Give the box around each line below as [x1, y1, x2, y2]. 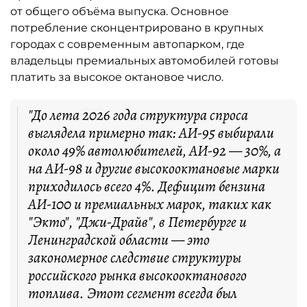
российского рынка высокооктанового [28, 265, 247, 286]
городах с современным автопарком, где [10, 38, 245, 51]
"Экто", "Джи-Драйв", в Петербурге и [28, 212, 247, 232]
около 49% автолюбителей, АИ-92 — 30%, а [28, 140, 281, 161]
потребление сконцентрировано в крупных [10, 21, 263, 34]
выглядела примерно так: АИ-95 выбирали [28, 123, 274, 143]
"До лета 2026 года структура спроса [28, 105, 248, 125]
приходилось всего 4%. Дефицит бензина [28, 176, 265, 197]
